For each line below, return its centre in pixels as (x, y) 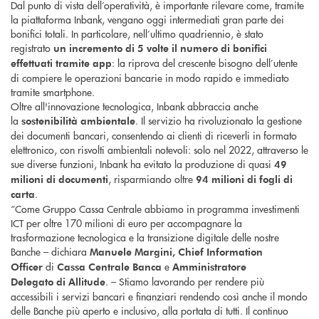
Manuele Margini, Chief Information (176, 252)
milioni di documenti (59, 179)
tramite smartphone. (53, 92)
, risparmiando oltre (152, 179)
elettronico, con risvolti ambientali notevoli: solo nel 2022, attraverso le (159, 150)
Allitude (87, 282)
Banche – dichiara (50, 252)
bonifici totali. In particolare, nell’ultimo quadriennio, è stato (137, 34)
